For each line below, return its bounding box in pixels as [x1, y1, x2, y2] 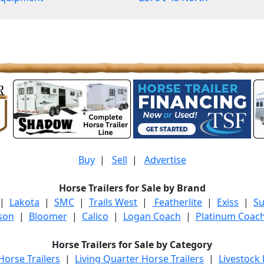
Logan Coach [123, 210, 181, 223]
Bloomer [28, 210, 67, 223]
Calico [81, 210, 108, 223]
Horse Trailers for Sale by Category [52, 238, 212, 251]
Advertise [144, 153, 186, 166]
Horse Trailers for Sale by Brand [58, 181, 206, 194]
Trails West [89, 196, 137, 209]
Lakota [9, 196, 39, 209]
